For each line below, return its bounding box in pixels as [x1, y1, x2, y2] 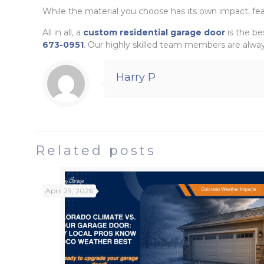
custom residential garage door [82, 27, 225, 38]
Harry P [115, 71, 156, 84]
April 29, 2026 [45, 186, 93, 195]
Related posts [35, 143, 156, 159]
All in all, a [42, 27, 83, 38]
